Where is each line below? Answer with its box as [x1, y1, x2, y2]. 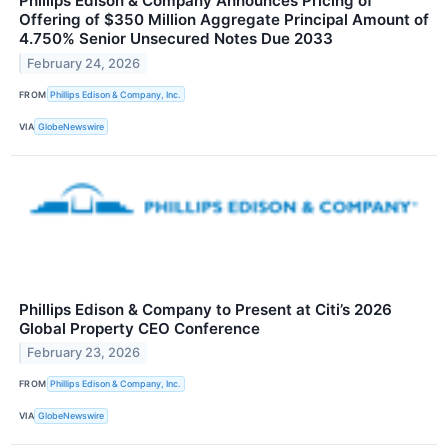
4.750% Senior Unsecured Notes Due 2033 [19, 29, 333, 49]
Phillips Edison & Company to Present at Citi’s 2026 [19, 299, 392, 319]
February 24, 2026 [27, 56, 141, 72]
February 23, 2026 [27, 345, 141, 361]
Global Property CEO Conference [19, 318, 260, 338]
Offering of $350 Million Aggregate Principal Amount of [19, 10, 429, 30]
